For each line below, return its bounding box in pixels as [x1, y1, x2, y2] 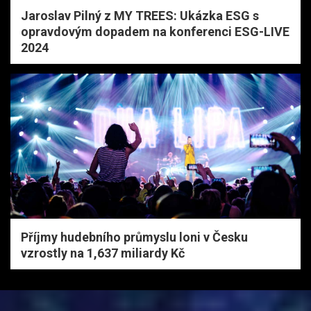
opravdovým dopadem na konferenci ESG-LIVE [21, 24, 289, 39]
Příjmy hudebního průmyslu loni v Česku [21, 229, 248, 244]
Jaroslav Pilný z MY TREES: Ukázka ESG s [21, 8, 259, 23]
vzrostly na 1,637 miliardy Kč [21, 245, 185, 260]
